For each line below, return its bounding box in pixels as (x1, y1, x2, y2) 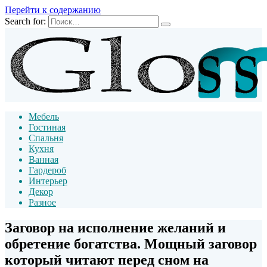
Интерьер (29, 176, 67, 186)
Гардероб (29, 165, 66, 175)
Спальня (29, 133, 63, 143)
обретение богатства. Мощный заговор (5, 235, 257, 252)
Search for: (5, 16, 46, 26)
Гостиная (29, 122, 66, 132)
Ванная (29, 154, 58, 164)
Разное (29, 197, 56, 207)
